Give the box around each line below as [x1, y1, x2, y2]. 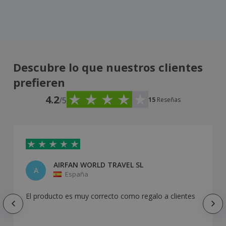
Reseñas [157, 95, 181, 104]
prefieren [13, 75, 65, 90]
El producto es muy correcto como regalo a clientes [26, 191, 195, 201]
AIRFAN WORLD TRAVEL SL [53, 160, 143, 170]
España [65, 169, 88, 179]
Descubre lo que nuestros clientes [13, 60, 203, 75]
